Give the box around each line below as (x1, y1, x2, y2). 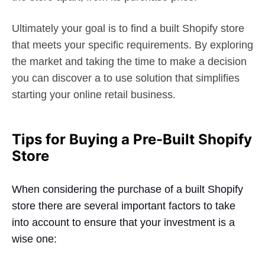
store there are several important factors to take (12, 199, 235, 212)
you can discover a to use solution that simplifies (12, 72, 240, 84)
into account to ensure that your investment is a (12, 216, 235, 228)
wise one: (12, 232, 57, 245)
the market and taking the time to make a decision (12, 55, 247, 67)
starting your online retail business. (12, 88, 176, 101)
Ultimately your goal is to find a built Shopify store (12, 22, 244, 34)
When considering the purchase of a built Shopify (12, 183, 243, 195)
